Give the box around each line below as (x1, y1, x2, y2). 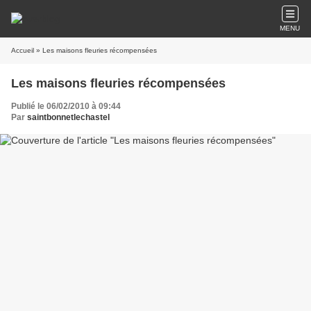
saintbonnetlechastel (27, 112, 110, 122)
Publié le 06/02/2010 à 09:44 (11, 101, 121, 111)
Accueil (11, 47, 34, 54)
